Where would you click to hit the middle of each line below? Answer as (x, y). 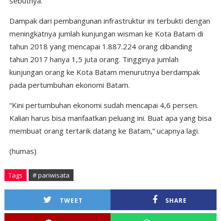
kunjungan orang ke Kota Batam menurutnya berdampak (104, 72)
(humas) (24, 151)
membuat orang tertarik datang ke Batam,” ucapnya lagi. (104, 131)
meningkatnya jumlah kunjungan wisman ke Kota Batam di (106, 34)
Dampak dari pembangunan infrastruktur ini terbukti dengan (110, 21)
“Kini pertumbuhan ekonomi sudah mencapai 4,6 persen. (104, 105)
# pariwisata (51, 175)
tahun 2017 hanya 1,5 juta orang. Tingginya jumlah (94, 59)
